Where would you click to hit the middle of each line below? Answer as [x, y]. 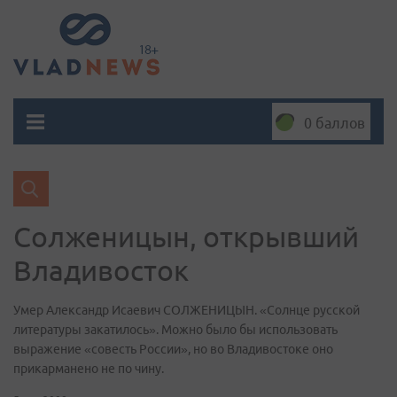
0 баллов [335, 123]
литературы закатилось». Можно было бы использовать [175, 330]
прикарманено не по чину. [89, 369]
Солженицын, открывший [186, 237]
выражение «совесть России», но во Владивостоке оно [173, 349]
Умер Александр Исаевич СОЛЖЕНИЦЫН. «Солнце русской [187, 310]
